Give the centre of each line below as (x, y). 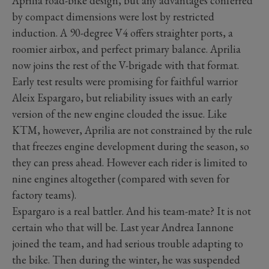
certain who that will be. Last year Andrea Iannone (123, 228)
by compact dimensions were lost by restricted (113, 17)
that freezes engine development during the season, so (131, 147)
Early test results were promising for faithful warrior (125, 82)
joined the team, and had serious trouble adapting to (128, 244)
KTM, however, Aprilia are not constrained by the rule (132, 130)
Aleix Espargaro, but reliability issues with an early (122, 98)
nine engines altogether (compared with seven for (121, 179)
